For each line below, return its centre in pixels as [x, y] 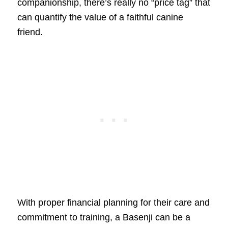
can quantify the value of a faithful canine [100, 17]
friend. [30, 32]
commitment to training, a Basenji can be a [104, 217]
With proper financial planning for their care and [113, 202]
